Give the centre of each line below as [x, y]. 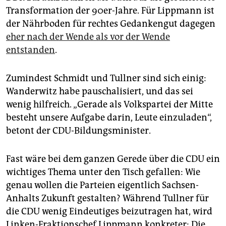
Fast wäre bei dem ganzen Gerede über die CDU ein [113, 159]
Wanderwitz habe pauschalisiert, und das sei [100, 92]
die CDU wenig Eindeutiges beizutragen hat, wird [109, 212]
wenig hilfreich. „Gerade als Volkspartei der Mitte [109, 105]
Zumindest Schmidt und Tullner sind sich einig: [106, 78]
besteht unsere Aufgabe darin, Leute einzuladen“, [109, 118]
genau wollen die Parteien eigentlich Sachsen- [102, 185]
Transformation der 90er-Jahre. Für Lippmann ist [110, 11]
